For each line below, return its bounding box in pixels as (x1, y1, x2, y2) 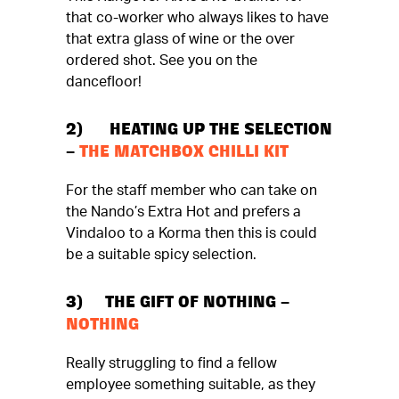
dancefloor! (66, 75, 142, 89)
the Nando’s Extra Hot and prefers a (66, 205, 301, 219)
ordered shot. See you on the (66, 53, 257, 68)
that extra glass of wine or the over (66, 32, 295, 46)
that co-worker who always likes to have (66, 11, 329, 25)
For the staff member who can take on (66, 183, 317, 198)
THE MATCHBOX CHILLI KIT (79, 140, 289, 169)
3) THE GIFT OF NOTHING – (66, 290, 289, 320)
